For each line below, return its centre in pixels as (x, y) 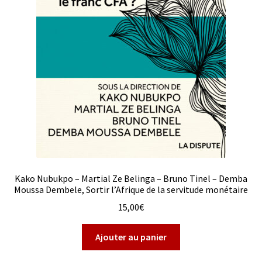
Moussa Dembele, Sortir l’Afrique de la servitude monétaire (131, 189)
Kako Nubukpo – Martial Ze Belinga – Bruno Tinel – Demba (131, 178)
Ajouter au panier (131, 237)
